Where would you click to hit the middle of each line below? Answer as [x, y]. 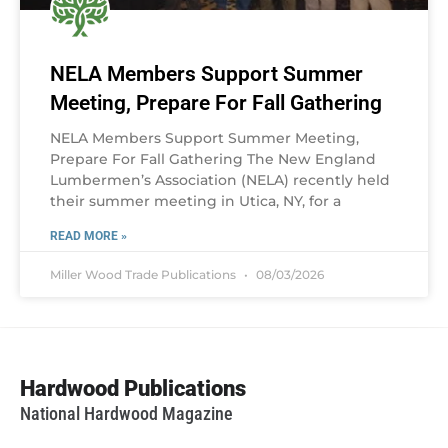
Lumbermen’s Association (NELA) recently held [220, 179]
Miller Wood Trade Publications [144, 274]
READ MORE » [88, 235]
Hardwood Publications [133, 388]
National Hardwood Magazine [126, 413]
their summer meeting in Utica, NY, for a [195, 200]
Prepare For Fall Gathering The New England [213, 158]
